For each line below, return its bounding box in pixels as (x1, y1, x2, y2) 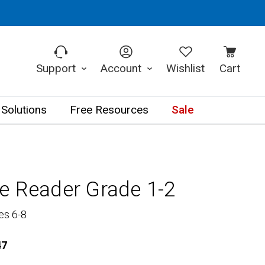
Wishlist (166, 60, 205, 77)
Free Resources (69, 102, 148, 118)
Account (100, 60, 144, 77)
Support (35, 60, 79, 77)
